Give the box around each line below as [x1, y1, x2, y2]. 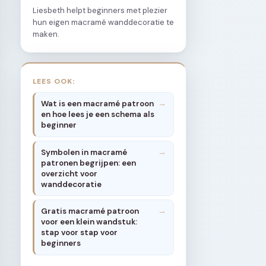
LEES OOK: [33, 76, 76, 85]
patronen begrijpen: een [41, 157, 137, 168]
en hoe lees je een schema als [41, 109, 155, 120]
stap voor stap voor [41, 227, 118, 237]
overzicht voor [41, 168, 98, 179]
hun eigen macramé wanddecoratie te [33, 17, 174, 27]
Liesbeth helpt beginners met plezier [33, 5, 167, 15]
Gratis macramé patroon [41, 205, 140, 216]
